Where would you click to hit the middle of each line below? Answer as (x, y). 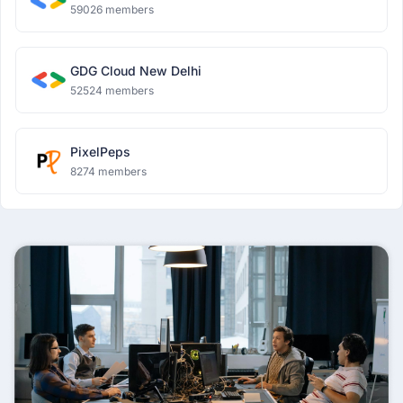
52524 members (112, 90)
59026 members (112, 9)
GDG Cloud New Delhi (136, 71)
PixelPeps (100, 152)
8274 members (108, 171)
